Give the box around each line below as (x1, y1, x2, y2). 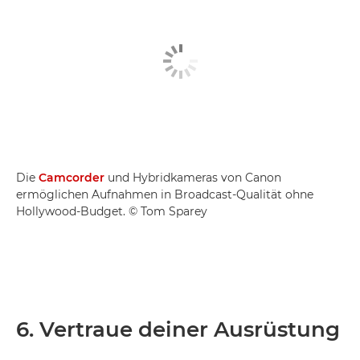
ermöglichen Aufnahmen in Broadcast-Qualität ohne (16, 186, 313, 202)
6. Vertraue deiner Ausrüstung (16, 316, 340, 342)
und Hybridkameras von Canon (104, 170, 281, 185)
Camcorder (39, 170, 104, 185)
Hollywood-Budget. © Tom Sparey (16, 203, 207, 219)
